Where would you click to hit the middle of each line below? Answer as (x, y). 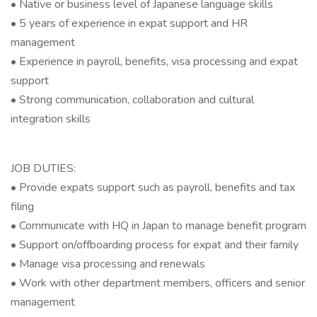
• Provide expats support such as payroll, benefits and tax (153, 188)
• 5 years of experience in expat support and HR (129, 23)
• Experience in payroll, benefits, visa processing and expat (154, 62)
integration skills (51, 119)
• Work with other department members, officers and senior (158, 283)
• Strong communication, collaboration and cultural (132, 100)
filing (22, 207)
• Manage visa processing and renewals (108, 264)
